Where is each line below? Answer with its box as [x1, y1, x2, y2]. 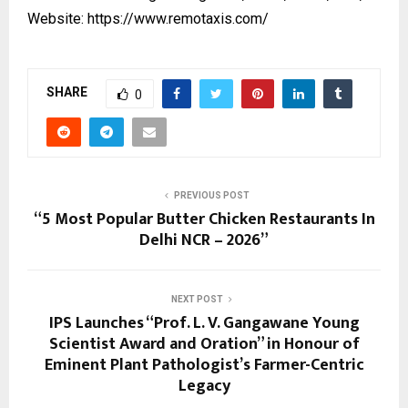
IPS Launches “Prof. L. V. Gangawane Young [48, 309, 360, 337]
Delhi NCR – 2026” [139, 226, 269, 254]
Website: [27, 9, 87, 27]
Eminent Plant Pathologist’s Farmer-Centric [44, 351, 364, 379]
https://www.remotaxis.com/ [87, 9, 269, 27]
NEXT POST [170, 293, 223, 304]
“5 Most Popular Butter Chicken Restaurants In [33, 205, 375, 233]
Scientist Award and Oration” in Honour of [48, 330, 360, 358]
